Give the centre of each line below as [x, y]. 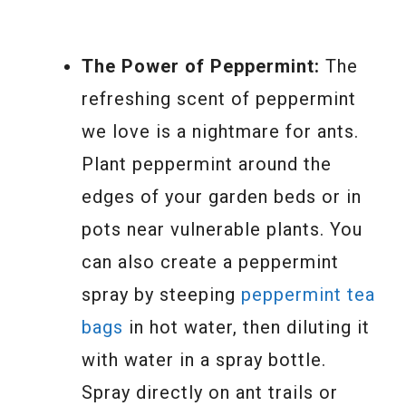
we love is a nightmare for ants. [220, 131]
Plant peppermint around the [207, 164]
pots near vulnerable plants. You [222, 229]
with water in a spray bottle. [204, 359]
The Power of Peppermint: [201, 66]
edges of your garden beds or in [222, 196]
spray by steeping [161, 294]
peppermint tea [308, 294]
